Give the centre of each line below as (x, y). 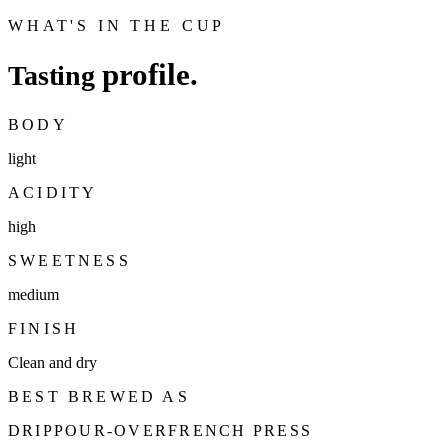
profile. (149, 74)
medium (33, 295)
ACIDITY (53, 193)
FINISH (44, 329)
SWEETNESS (69, 261)
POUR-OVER (111, 431)
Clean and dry (52, 363)
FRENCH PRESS (240, 431)
